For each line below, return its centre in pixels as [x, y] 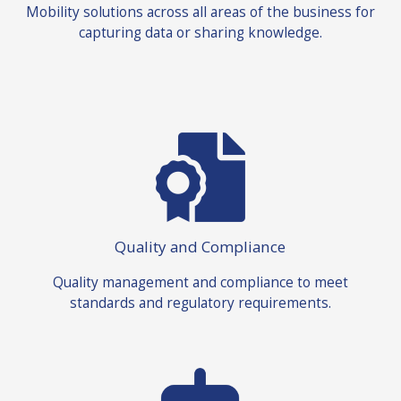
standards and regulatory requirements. [200, 302]
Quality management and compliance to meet [200, 282]
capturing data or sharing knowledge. [200, 32]
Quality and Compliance [200, 247]
